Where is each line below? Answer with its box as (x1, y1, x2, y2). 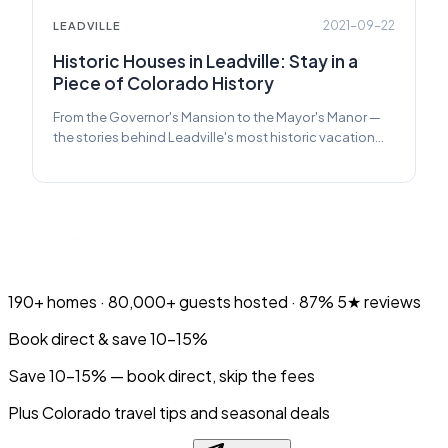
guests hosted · (176, 291, 299, 313)
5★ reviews (334, 291, 421, 313)
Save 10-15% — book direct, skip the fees (8, 365, 315, 387)
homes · (44, 291, 108, 313)
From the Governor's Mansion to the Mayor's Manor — (53, 109, 381, 126)
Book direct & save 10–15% (8, 328, 208, 350)
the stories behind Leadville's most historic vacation (53, 129, 375, 146)
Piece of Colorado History (53, 72, 274, 95)
